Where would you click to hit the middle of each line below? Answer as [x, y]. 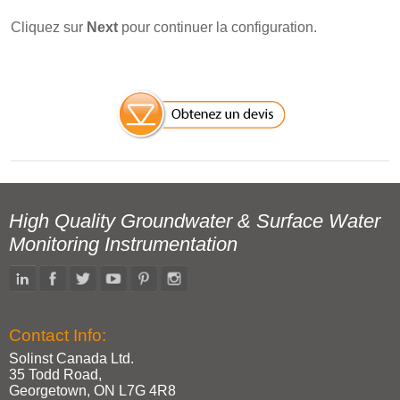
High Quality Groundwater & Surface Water [195, 221]
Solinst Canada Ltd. [71, 358]
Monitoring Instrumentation [123, 244]
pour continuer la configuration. [217, 27]
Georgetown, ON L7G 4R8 [92, 391]
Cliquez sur [49, 27]
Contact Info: [58, 335]
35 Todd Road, [55, 375]
